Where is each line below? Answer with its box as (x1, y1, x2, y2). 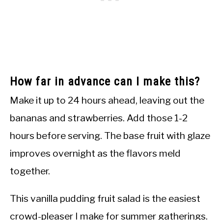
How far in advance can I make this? (10, 75, 200, 89)
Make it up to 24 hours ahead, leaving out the (10, 94, 204, 107)
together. (10, 165, 50, 177)
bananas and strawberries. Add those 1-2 (10, 112, 188, 124)
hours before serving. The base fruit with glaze (10, 130, 210, 142)
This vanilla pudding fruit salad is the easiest (10, 192, 200, 205)
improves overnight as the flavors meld (10, 147, 181, 160)
